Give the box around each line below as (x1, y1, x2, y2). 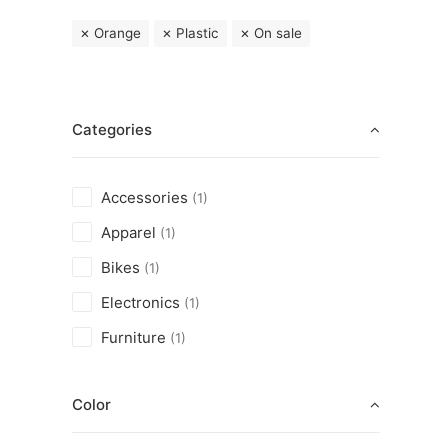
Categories (72, 120, 152, 139)
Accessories (101, 188, 188, 207)
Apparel (101, 223, 156, 242)
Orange (94, 24, 141, 41)
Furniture (101, 328, 166, 347)
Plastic (176, 24, 219, 41)
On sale (254, 24, 302, 41)
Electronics (101, 293, 180, 312)
